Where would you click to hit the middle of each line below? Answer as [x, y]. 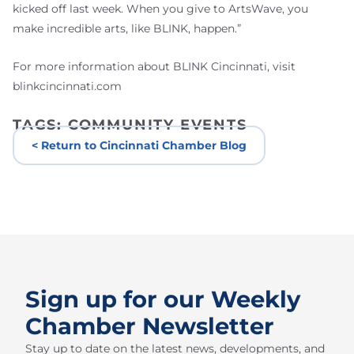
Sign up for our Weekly [163, 299]
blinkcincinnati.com [67, 87]
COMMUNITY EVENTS [157, 124]
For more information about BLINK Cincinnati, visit [154, 67]
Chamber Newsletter [150, 326]
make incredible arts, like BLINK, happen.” [130, 28]
